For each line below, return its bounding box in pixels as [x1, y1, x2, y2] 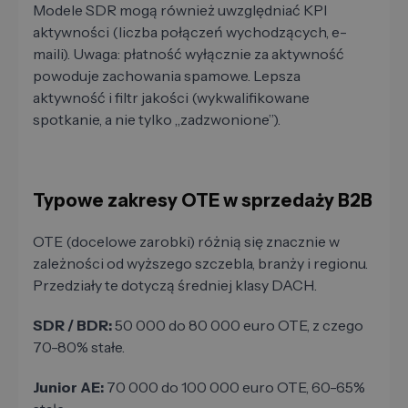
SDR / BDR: [33, 316, 112, 335]
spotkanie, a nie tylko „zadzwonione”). [33, 110, 280, 129]
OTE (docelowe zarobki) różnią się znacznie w [33, 232, 340, 251]
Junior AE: [33, 378, 104, 397]
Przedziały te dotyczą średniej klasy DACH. [33, 276, 317, 295]
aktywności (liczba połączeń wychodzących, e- [33, 23, 347, 42]
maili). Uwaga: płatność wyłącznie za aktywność [33, 45, 344, 64]
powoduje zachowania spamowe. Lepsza [33, 66, 301, 86]
